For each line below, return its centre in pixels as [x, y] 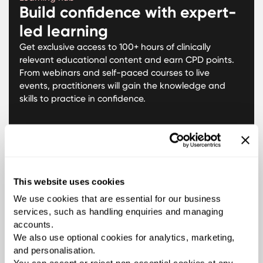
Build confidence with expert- [128, 13]
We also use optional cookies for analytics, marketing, [124, 238]
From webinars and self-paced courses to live [114, 73]
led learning [63, 31]
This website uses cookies [69, 181]
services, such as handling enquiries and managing [118, 212]
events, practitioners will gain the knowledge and [122, 86]
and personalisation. [54, 251]
